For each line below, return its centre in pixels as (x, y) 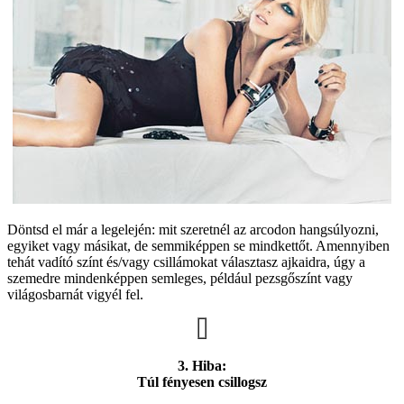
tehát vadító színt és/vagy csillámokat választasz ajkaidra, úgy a (186, 262)
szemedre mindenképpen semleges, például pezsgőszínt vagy (180, 278)
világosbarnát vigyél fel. (75, 294)
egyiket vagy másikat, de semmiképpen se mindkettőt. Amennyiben (198, 245)
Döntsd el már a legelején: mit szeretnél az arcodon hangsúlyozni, (193, 229)
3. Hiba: (202, 366)
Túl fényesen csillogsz (202, 382)
